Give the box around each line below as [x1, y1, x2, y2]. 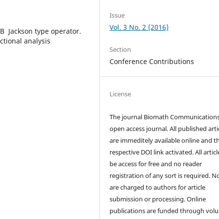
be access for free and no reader [109, 159, 202, 169]
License [109, 89, 131, 99]
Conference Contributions [109, 57, 195, 66]
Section [109, 45, 131, 54]
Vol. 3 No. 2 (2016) [109, 22, 169, 32]
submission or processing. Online [109, 195, 206, 204]
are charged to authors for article [109, 183, 206, 192]
